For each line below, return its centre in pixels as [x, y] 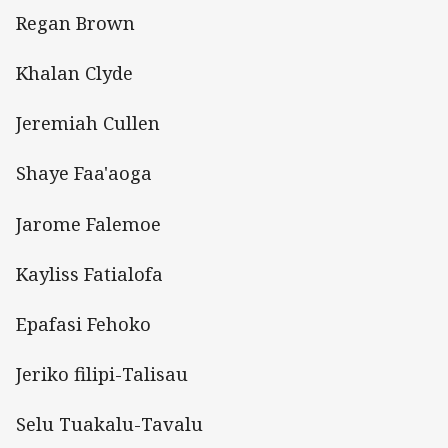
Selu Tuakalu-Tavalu [109, 424]
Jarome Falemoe [88, 223]
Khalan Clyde [74, 73]
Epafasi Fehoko [83, 323]
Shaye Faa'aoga [84, 173]
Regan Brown [75, 22]
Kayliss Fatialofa [89, 273]
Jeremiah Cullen [88, 123]
